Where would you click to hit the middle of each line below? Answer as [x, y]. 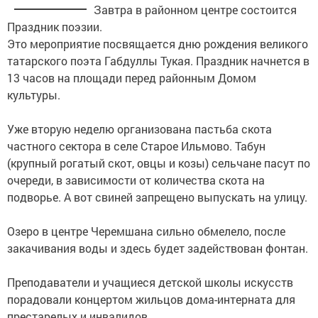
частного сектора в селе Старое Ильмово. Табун [136, 146]
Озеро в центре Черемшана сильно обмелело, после [146, 231]
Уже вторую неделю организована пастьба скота [139, 128]
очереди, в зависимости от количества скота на [136, 180]
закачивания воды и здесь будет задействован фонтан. [158, 248]
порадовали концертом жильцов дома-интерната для [151, 299]
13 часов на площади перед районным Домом [132, 77]
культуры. [34, 94]
